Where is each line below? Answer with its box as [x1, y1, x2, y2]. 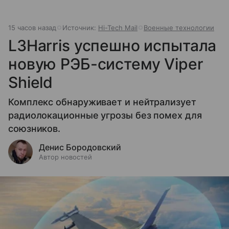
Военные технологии [144, 24, 214, 32]
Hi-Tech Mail [98, 24, 138, 32]
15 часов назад [8, 24, 56, 32]
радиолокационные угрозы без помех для [8, 110, 202, 121]
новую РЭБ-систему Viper [8, 55, 203, 74]
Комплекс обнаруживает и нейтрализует [8, 97, 196, 108]
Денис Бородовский [39, 142, 121, 153]
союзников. [8, 123, 61, 134]
